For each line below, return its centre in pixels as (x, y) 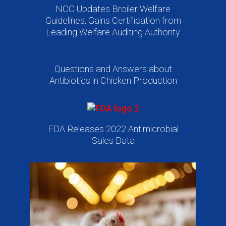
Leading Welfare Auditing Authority (113, 32)
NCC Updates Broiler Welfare (113, 9)
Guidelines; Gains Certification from (113, 20)
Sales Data (113, 140)
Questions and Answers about (113, 69)
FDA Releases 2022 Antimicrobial (113, 129)
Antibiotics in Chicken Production (113, 80)
